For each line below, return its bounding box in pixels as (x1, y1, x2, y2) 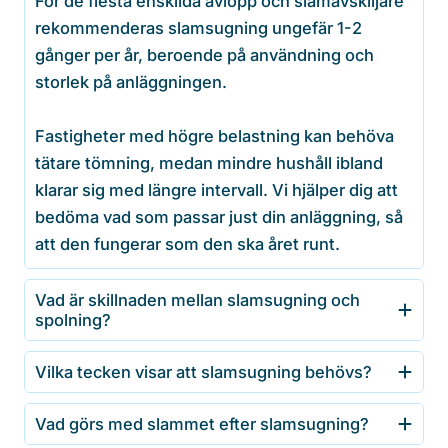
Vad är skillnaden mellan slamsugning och (35, 290, 360, 311)
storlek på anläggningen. (35, 72, 227, 93)
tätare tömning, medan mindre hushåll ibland (35, 153, 383, 174)
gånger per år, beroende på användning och (35, 45, 374, 66)
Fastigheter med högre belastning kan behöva (35, 126, 394, 147)
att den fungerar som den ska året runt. (35, 234, 340, 255)
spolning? (35, 310, 111, 331)
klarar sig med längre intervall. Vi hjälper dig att (35, 180, 398, 201)
